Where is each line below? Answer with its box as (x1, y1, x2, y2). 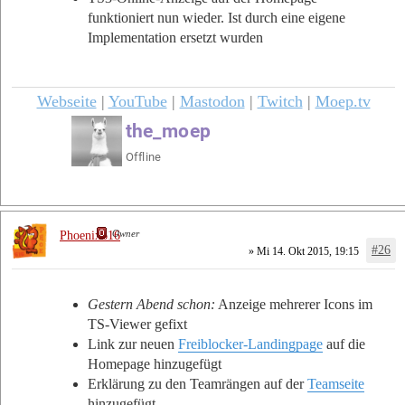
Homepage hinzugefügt (88, 355, 221, 372)
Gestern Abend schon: (88, 296, 215, 312)
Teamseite (307, 375, 364, 391)
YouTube (108, 91, 167, 110)
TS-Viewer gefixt (88, 316, 187, 332)
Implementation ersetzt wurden (88, 30, 263, 46)
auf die (323, 335, 365, 352)
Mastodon (179, 91, 245, 110)
